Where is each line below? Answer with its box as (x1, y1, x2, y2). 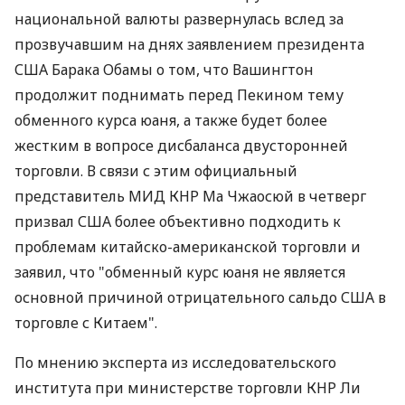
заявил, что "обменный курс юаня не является (14, 262, 345, 282)
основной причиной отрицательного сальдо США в (14, 287, 386, 307)
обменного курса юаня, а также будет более (14, 110, 327, 130)
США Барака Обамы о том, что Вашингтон (14, 60, 314, 80)
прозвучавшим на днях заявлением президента (14, 34, 364, 54)
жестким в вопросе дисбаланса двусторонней (14, 136, 348, 155)
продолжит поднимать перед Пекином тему (14, 85, 344, 105)
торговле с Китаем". (14, 313, 157, 333)
